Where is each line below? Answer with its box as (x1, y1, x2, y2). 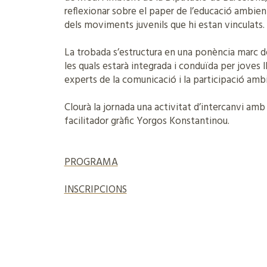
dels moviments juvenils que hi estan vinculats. (64, 17, 265, 33)
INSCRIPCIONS (64, 182, 127, 198)
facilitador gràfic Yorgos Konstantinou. (64, 113, 229, 129)
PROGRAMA (64, 154, 118, 170)
